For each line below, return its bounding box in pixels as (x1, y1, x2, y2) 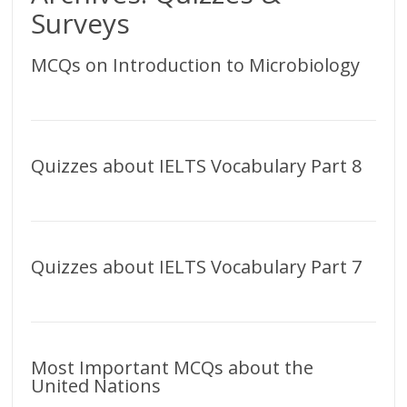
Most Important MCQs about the (31, 355, 314, 381)
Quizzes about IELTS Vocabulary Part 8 (31, 154, 362, 179)
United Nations (31, 373, 162, 399)
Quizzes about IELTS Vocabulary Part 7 (31, 254, 362, 280)
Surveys (31, 5, 131, 43)
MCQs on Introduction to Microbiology (31, 53, 361, 78)
